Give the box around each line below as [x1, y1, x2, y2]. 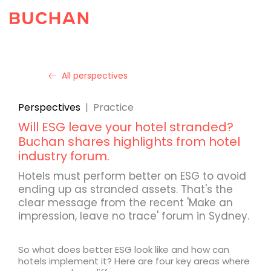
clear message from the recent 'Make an [18, 195, 233, 210]
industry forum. [18, 148, 109, 165]
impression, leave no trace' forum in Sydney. [18, 209, 249, 223]
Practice [93, 100, 134, 114]
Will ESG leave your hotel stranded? [18, 119, 233, 135]
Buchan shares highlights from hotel [18, 133, 240, 150]
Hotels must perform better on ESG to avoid [18, 169, 246, 183]
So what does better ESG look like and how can [18, 243, 229, 256]
